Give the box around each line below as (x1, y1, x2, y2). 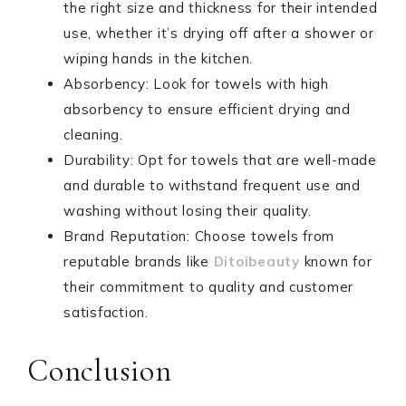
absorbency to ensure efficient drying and (63, 101, 351, 118)
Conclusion (27, 353, 172, 390)
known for (299, 253, 372, 270)
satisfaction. (63, 304, 149, 321)
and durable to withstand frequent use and (63, 177, 361, 194)
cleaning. (63, 126, 123, 143)
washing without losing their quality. (63, 202, 312, 219)
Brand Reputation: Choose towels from (63, 227, 334, 245)
